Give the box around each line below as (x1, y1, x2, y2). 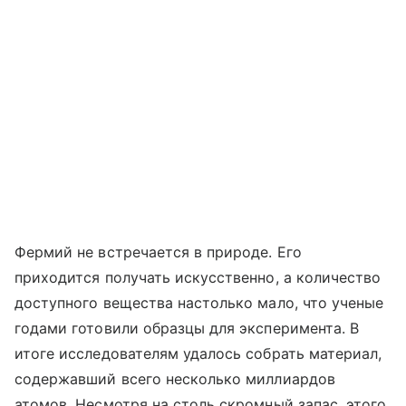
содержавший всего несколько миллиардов (14, 370, 335, 389)
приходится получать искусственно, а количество (14, 268, 382, 287)
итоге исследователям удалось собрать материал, (14, 344, 382, 363)
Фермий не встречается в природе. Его (14, 243, 302, 262)
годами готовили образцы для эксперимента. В (14, 319, 360, 338)
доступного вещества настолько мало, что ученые (14, 294, 384, 313)
